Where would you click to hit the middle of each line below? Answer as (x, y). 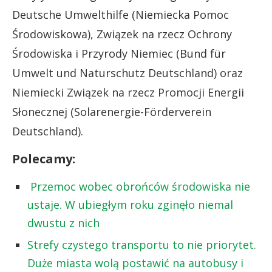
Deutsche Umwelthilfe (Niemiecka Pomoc (121, 14)
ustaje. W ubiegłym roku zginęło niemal (130, 204)
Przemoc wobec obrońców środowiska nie (140, 186)
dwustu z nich (65, 223)
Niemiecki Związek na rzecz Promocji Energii (128, 92)
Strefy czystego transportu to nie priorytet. (142, 244)
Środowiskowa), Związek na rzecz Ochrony (122, 34)
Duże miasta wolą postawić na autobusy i (135, 263)
